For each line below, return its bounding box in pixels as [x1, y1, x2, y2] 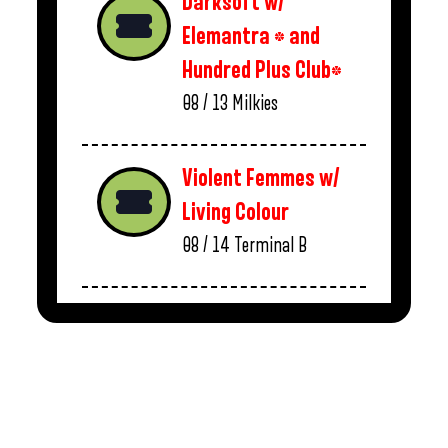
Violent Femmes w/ [182, 166, 340, 191]
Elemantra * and [182, 24, 320, 49]
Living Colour [182, 200, 289, 225]
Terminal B [234, 235, 307, 256]
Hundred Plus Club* [182, 58, 342, 83]
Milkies [232, 93, 278, 114]
